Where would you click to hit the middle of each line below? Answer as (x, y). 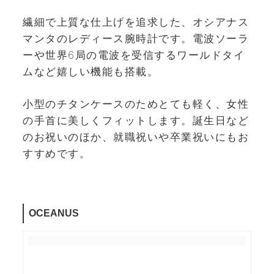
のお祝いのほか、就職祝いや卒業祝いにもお (136, 137)
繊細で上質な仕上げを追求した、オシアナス (136, 22)
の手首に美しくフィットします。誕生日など (136, 120)
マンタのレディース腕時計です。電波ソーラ (136, 39)
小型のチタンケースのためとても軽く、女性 (136, 104)
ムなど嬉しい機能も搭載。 (91, 72)
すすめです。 (57, 153)
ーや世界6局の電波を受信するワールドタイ (134, 55)
